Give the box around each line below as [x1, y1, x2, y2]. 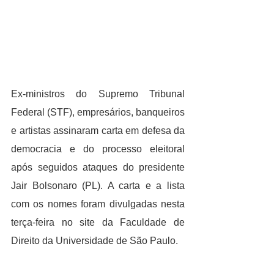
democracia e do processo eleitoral [11, 144, 185, 155]
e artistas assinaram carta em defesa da [11, 125, 185, 136]
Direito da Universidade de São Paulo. [11, 235, 178, 246]
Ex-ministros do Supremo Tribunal [11, 89, 185, 100]
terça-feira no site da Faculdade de [11, 217, 185, 228]
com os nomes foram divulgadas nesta [11, 199, 185, 210]
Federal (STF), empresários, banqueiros [11, 107, 185, 118]
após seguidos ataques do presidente [11, 162, 185, 173]
